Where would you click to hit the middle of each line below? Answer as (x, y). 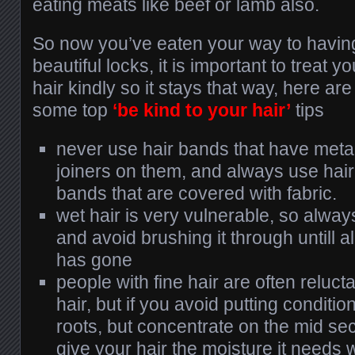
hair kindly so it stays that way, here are (192, 88)
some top (73, 111)
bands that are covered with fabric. (197, 194)
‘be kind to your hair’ (202, 111)
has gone (94, 260)
